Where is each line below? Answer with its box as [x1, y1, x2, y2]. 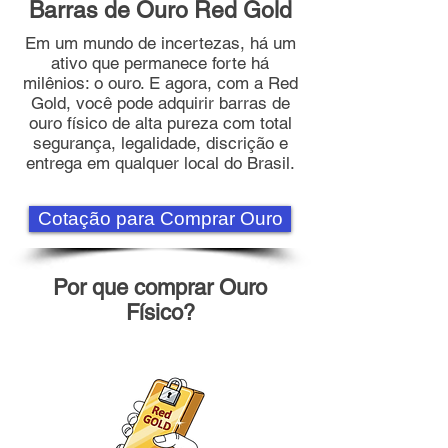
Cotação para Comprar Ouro [37, 208, 283, 229]
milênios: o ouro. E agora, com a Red [22, 73, 298, 93]
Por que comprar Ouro [53, 275, 267, 300]
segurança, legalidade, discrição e [32, 133, 288, 153]
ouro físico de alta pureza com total [28, 113, 292, 133]
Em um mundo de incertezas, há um [24, 33, 296, 53]
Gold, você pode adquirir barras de [30, 93, 290, 113]
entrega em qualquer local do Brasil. [25, 153, 295, 173]
